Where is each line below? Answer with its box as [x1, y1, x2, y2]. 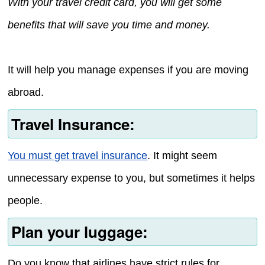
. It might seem [147, 149, 218, 161]
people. [8, 194, 43, 206]
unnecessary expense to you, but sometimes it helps [8, 172, 256, 184]
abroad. [8, 86, 44, 99]
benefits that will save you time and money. [8, 19, 211, 31]
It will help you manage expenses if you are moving [8, 64, 249, 76]
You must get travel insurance [8, 149, 148, 161]
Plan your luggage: [11, 221, 148, 243]
